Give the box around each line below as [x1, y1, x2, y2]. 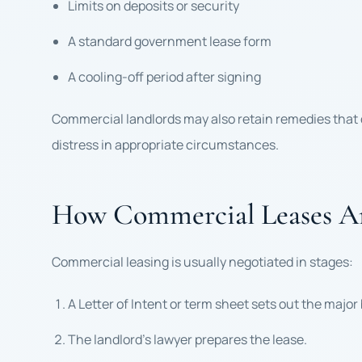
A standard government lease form [68, 32, 271, 50]
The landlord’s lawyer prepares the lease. [68, 330, 307, 348]
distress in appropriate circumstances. [52, 136, 279, 154]
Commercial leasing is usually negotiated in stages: [52, 253, 353, 271]
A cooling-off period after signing [68, 68, 261, 86]
